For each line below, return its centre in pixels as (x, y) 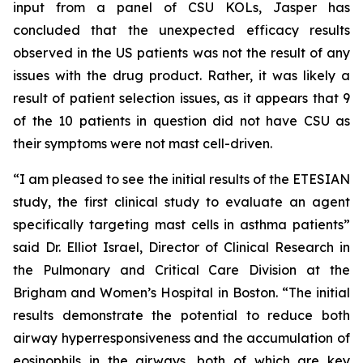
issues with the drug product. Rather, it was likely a (181, 75)
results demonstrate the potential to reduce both (181, 315)
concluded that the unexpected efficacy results (181, 30)
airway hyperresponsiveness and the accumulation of (181, 338)
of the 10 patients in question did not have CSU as (181, 121)
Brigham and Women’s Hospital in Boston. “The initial (181, 293)
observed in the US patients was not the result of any (181, 53)
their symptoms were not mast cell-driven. (143, 143)
